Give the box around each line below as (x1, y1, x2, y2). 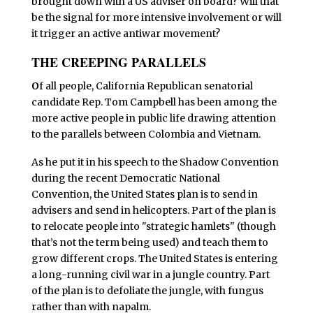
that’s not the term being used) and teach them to (31, 235, 268, 249)
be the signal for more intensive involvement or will (31, 11, 282, 24)
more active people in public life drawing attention (31, 112, 276, 125)
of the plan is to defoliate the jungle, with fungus (31, 284, 263, 297)
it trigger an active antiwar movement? (31, 27, 220, 41)
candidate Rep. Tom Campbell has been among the (31, 96, 277, 109)
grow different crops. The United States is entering (31, 252, 278, 265)
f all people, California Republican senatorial (38, 80, 253, 93)
